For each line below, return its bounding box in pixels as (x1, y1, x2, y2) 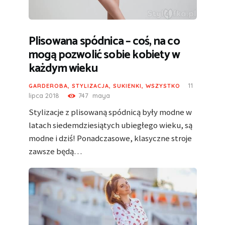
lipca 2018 (28, 91, 59, 100)
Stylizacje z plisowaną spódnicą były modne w (28, 106, 192, 118)
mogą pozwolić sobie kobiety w (28, 45, 180, 65)
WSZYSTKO (145, 82, 180, 90)
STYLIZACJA (71, 82, 109, 90)
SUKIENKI (113, 82, 142, 90)
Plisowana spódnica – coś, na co (28, 31, 180, 51)
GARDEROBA (28, 82, 68, 90)
